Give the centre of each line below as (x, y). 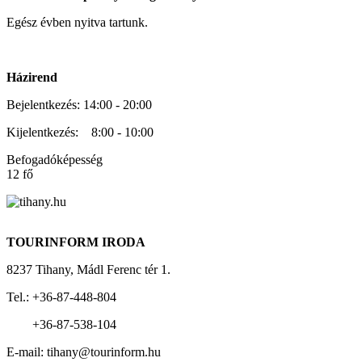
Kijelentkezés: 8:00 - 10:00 (80, 133)
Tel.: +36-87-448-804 (61, 297)
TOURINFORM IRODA (76, 242)
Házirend (32, 78)
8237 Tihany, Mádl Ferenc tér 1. (88, 270)
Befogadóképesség (55, 160)
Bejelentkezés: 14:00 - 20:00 (79, 105)
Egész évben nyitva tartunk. (77, 23)
